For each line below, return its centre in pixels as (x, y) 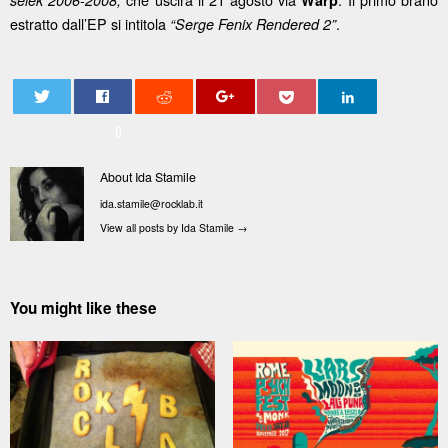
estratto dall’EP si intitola (90, 23)
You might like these (83, 307)
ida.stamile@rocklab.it (152, 204)
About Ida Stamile (148, 177)
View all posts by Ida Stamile (169, 227)
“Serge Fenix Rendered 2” (253, 23)
